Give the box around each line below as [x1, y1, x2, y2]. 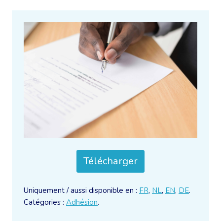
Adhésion [66, 197, 98, 208]
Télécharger [83, 154, 138, 168]
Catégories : [24, 197, 66, 208]
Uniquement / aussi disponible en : [24, 185, 139, 196]
